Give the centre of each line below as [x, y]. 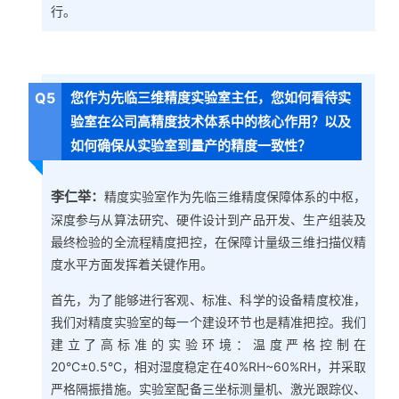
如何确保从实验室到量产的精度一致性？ [191, 146]
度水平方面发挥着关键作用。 [131, 264]
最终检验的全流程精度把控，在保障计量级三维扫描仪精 [208, 241]
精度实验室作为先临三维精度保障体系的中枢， [235, 196]
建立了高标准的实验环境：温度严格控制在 [208, 344]
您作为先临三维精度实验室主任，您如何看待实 [211, 98]
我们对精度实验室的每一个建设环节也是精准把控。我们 [208, 322]
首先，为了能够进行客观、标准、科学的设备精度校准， [208, 299]
